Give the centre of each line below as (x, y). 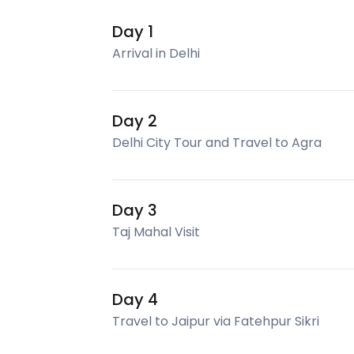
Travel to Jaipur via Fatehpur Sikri (216, 321)
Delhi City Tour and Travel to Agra (217, 143)
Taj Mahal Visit (156, 232)
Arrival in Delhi (156, 53)
